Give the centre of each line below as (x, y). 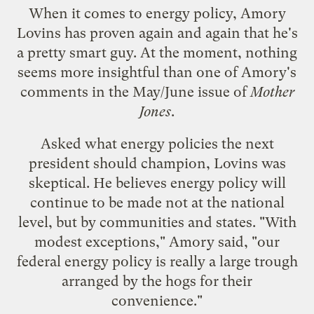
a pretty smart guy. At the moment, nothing (157, 52)
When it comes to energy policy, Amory (157, 13)
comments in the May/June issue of (135, 91)
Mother (272, 91)
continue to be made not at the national (157, 202)
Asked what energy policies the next (157, 143)
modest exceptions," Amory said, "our (157, 241)
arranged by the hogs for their (157, 281)
